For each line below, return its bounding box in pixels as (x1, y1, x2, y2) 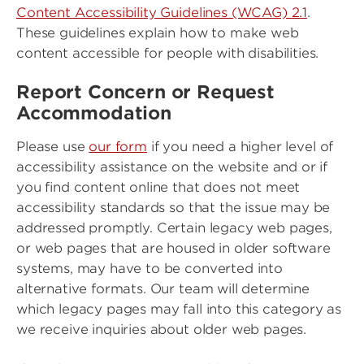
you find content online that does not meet (16, 180, 301, 195)
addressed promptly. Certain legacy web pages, (16, 220, 332, 236)
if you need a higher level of (146, 139, 334, 154)
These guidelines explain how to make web (16, 25, 299, 41)
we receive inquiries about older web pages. (16, 322, 307, 337)
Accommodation (16, 102, 171, 123)
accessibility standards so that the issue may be (16, 200, 331, 215)
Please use (16, 139, 89, 154)
